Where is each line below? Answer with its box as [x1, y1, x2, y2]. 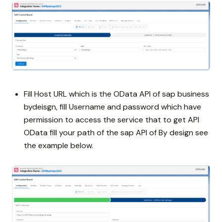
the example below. [24, 140, 93, 151]
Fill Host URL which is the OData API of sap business [24, 88, 209, 99]
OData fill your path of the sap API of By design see [24, 127, 208, 138]
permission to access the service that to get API [24, 114, 199, 125]
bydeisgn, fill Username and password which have [24, 101, 201, 112]
